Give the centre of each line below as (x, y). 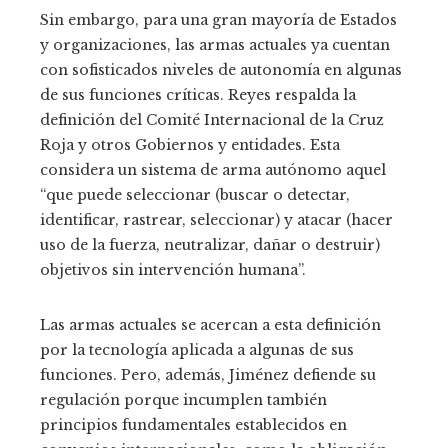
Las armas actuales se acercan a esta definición (210, 325)
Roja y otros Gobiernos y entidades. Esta (190, 145)
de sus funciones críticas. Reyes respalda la (198, 95)
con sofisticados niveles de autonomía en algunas (221, 70)
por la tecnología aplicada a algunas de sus (197, 350)
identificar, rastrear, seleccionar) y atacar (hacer (216, 220)
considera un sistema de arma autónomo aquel (213, 170)
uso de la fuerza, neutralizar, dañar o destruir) (210, 245)
